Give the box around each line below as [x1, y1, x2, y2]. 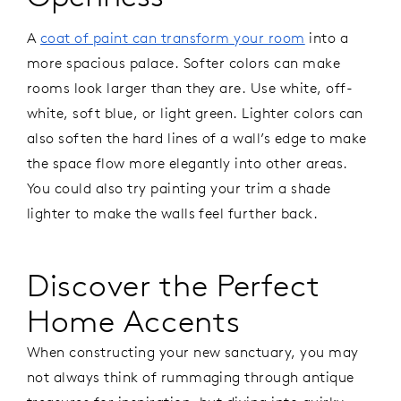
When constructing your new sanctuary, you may [27, 342, 359, 361]
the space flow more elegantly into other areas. [27, 154, 348, 173]
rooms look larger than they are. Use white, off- [27, 79, 354, 98]
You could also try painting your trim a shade [27, 179, 331, 198]
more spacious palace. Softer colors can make [27, 54, 341, 73]
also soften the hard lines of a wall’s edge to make [27, 129, 367, 148]
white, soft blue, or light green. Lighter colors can [27, 104, 363, 123]
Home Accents [27, 301, 241, 340]
